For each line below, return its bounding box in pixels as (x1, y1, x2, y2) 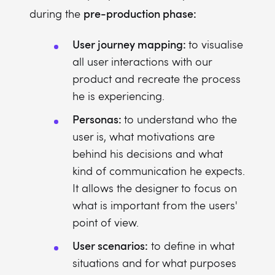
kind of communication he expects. (72, 163, 245, 178)
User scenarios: (72, 238, 148, 253)
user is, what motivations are (72, 129, 215, 144)
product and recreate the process (72, 71, 241, 86)
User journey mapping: (72, 36, 188, 52)
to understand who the (124, 112, 237, 126)
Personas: (72, 111, 124, 126)
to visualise (188, 37, 243, 52)
